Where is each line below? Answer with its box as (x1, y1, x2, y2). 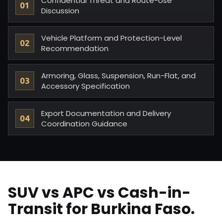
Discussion (41, 5, 79, 16)
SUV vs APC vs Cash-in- (8, 182, 191, 203)
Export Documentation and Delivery (41, 108, 171, 118)
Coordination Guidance (41, 118, 127, 129)
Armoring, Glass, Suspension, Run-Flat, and (41, 70, 196, 81)
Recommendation (41, 43, 109, 54)
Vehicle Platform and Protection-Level (41, 33, 182, 43)
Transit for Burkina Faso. (8, 199, 195, 220)
